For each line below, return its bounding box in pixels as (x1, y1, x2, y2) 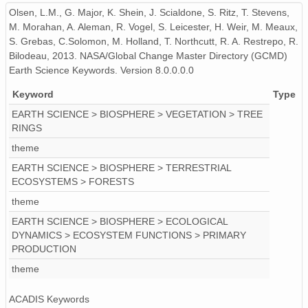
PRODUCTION (12, 243, 76, 255)
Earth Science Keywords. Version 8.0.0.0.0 (9, 65, 194, 76)
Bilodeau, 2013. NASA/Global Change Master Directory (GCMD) (9, 50, 287, 62)
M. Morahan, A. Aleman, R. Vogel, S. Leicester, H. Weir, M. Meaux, (9, 21, 298, 33)
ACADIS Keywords (9, 294, 89, 305)
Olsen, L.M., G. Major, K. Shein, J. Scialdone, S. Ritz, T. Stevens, (9, 7, 289, 19)
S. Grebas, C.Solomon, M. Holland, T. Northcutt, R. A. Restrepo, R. (9, 36, 298, 47)
